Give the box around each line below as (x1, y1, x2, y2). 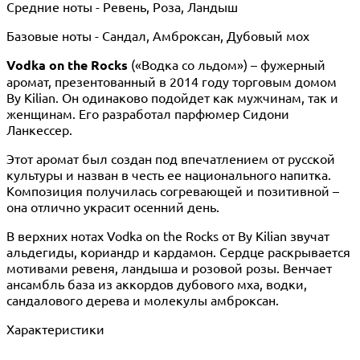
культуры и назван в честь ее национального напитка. (6, 166, 331, 182)
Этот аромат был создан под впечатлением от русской (6, 149, 335, 166)
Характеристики (6, 320, 104, 337)
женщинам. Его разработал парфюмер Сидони (6, 104, 289, 121)
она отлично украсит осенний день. (6, 198, 219, 215)
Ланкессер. (6, 121, 72, 137)
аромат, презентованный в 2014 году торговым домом (6, 72, 337, 89)
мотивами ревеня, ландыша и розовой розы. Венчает (6, 259, 332, 276)
